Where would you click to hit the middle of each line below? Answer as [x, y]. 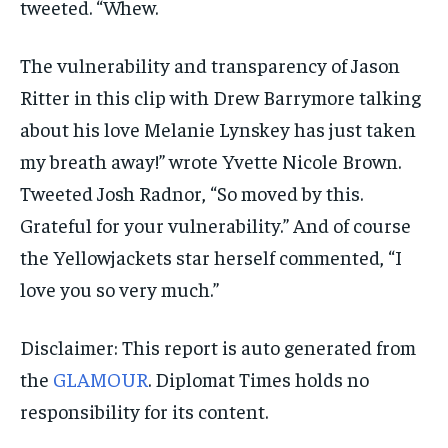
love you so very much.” [119, 288]
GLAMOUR [100, 378]
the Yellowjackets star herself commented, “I [211, 256]
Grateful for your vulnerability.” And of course [215, 224]
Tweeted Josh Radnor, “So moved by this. [191, 192]
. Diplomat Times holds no [258, 378]
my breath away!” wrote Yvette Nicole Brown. [210, 160]
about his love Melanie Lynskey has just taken [218, 128]
